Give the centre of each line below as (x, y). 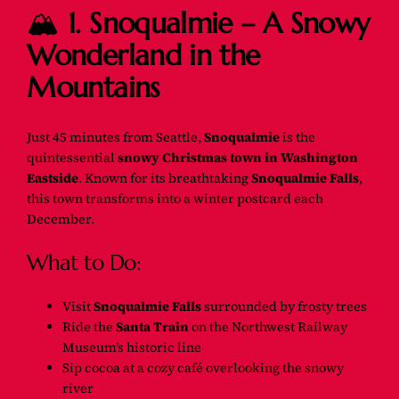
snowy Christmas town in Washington (238, 158)
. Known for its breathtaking (165, 179)
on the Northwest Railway (269, 327)
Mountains (93, 88)
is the (298, 138)
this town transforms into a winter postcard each (175, 199)
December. (61, 220)
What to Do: (84, 263)
